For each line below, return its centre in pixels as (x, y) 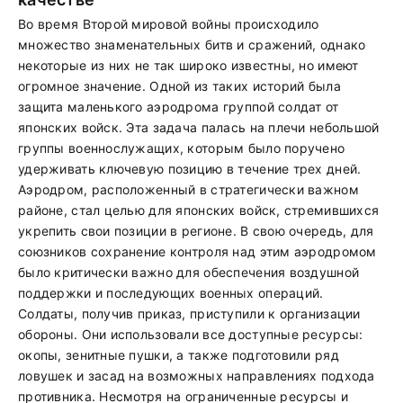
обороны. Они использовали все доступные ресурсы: (191, 334)
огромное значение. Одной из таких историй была (179, 86)
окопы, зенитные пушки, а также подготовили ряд (179, 355)
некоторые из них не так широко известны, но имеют (188, 65)
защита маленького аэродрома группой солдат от (179, 107)
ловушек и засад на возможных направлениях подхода (197, 376)
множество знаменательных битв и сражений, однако (192, 45)
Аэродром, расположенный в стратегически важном (188, 189)
